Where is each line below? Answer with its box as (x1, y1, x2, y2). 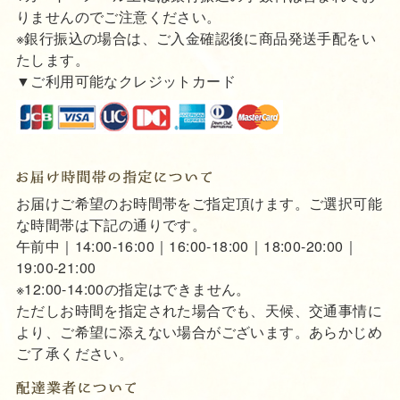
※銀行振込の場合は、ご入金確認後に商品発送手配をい (15, 27, 376, 48)
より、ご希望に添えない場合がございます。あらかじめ (15, 321, 382, 343)
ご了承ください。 (15, 343, 134, 364)
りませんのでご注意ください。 (15, 5, 221, 27)
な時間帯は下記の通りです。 (15, 214, 207, 236)
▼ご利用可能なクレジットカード (15, 70, 236, 91)
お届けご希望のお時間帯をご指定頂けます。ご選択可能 (15, 193, 382, 214)
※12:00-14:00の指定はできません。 (15, 279, 251, 300)
